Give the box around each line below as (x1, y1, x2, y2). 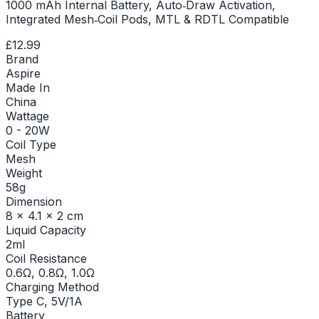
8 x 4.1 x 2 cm (6, 208, 83, 223)
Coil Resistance (6, 251, 87, 266)
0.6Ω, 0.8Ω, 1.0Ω (6, 265, 95, 280)
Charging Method (6, 279, 99, 294)
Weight (6, 165, 42, 180)
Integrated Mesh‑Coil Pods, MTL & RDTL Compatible (6, 11, 289, 26)
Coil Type (6, 137, 56, 152)
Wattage (6, 108, 49, 123)
